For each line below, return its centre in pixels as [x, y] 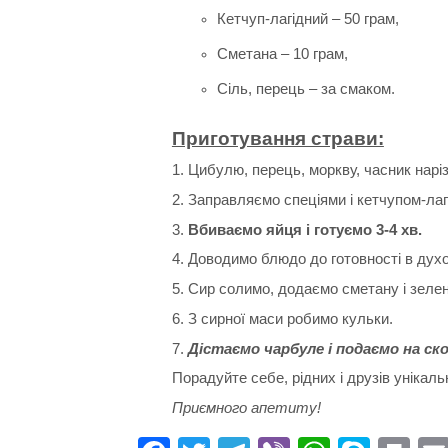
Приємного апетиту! [246, 408]
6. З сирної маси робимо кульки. [282, 318]
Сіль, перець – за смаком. [305, 89]
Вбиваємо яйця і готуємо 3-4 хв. [304, 229]
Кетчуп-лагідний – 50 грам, [307, 19]
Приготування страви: [277, 139]
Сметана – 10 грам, [282, 54]
